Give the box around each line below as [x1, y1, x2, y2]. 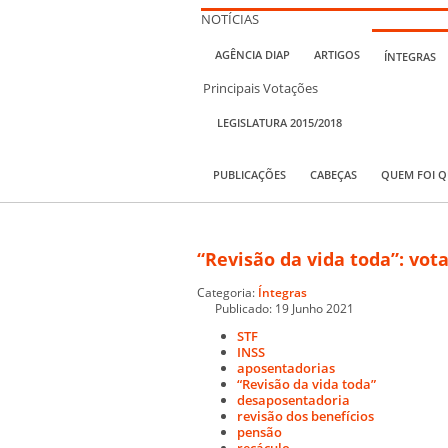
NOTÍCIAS [201, 9, 259, 28]
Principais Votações [203, 78, 318, 97]
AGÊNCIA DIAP [215, 47, 290, 63]
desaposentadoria [237, 390, 350, 409]
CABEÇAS [310, 166, 357, 182]
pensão [237, 422, 282, 441]
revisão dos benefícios [237, 406, 374, 425]
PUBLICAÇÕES [213, 166, 286, 182]
